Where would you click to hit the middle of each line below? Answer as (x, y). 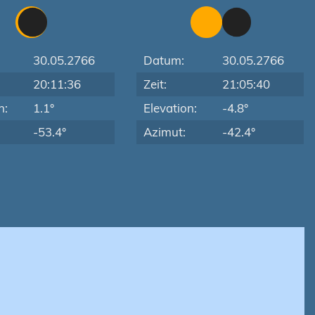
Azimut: (165, 132)
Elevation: (171, 108)
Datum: (164, 60)
